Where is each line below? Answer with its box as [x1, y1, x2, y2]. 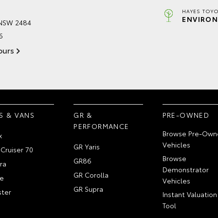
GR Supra [73, 183, 104, 194]
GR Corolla [73, 169, 109, 180]
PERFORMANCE [73, 121, 129, 131]
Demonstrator [162, 164, 209, 174]
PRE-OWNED [162, 109, 210, 120]
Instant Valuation [162, 189, 217, 199]
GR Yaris [73, 141, 100, 151]
